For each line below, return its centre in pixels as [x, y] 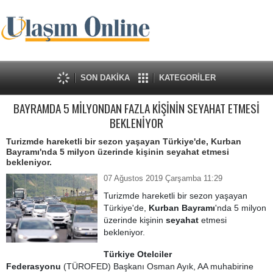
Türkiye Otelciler [138, 254]
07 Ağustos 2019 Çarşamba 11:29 [163, 178]
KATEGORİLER [187, 78]
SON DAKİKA [105, 78]
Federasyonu [35, 266]
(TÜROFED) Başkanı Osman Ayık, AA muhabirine [158, 266]
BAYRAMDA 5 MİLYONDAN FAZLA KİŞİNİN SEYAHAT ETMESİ [136, 108]
